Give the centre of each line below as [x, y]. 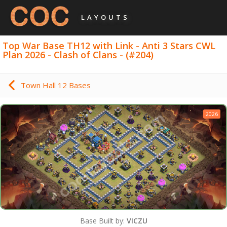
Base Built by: [103, 220]
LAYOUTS [105, 17]
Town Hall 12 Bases [56, 85]
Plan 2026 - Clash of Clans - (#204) [78, 54]
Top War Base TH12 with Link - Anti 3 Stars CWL [109, 45]
